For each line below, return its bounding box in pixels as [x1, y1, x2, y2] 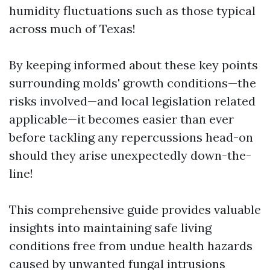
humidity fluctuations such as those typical [9, 3, 256, 18]
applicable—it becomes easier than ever [9, 111, 234, 127]
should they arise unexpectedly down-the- [9, 148, 251, 163]
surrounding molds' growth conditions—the [9, 75, 256, 90]
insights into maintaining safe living [9, 220, 212, 235]
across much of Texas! [9, 21, 136, 36]
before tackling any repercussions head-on [9, 130, 253, 145]
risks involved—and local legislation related [9, 93, 256, 108]
